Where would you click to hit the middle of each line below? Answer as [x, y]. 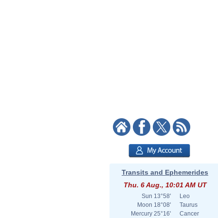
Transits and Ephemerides [165, 172]
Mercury [142, 214]
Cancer [189, 214]
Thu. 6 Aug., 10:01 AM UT [165, 185]
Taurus [189, 205]
